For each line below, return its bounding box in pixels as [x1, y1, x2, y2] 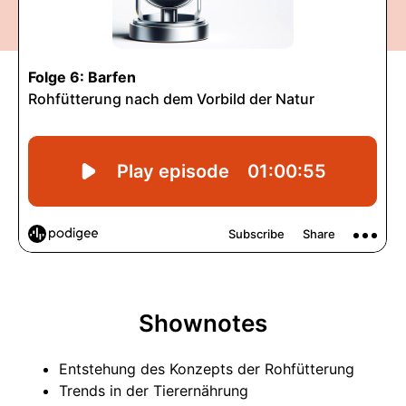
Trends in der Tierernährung [59, 382, 248, 400]
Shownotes [139, 309, 267, 337]
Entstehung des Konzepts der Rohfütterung [59, 360, 354, 378]
